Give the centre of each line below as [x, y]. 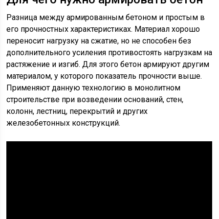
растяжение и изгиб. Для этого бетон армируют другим [108, 64]
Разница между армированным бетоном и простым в [106, 17]
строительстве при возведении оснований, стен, [95, 99]
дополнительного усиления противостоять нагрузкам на [109, 52]
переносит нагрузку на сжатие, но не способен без [99, 41]
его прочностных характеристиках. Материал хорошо [103, 29]
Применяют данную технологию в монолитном [94, 88]
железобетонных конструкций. [64, 123]
